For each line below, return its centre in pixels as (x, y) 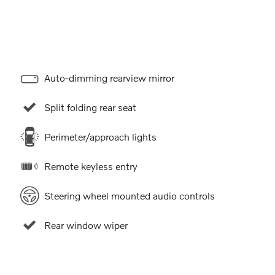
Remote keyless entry (91, 166)
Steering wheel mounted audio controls (129, 195)
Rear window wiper (86, 225)
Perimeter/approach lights (100, 136)
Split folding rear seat (90, 107)
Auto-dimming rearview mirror (109, 77)
